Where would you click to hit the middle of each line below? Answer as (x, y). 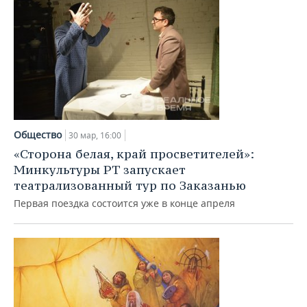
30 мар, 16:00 (95, 135)
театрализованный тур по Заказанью (130, 185)
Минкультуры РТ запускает (100, 170)
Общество (38, 135)
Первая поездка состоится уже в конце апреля (124, 203)
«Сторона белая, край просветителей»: (134, 154)
